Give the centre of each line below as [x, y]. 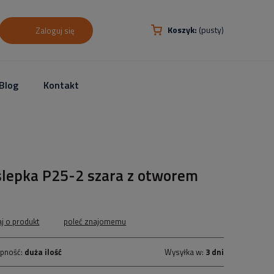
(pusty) [211, 30]
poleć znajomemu [95, 221]
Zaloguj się [55, 31]
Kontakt [61, 85]
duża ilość [43, 252]
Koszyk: [182, 30]
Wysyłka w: [185, 252]
